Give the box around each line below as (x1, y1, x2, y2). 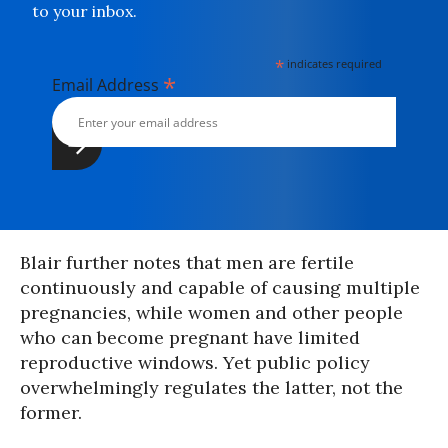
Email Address (52, 74, 163, 96)
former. (20, 401, 82, 424)
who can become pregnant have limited (20, 326, 360, 349)
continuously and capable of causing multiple (20, 276, 420, 299)
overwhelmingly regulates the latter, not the (20, 376, 403, 399)
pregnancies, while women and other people (20, 301, 403, 324)
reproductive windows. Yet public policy (20, 351, 370, 374)
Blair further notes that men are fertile (20, 251, 354, 274)
